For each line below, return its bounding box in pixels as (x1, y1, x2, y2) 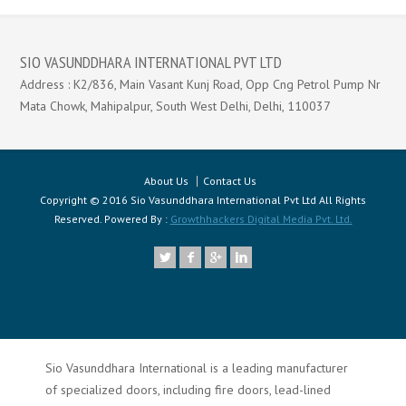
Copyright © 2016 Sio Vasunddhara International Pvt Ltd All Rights (40, 192, 366, 207)
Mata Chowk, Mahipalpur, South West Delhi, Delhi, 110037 (20, 97, 332, 114)
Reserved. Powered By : (53, 211, 170, 226)
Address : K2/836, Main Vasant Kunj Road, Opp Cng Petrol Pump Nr (20, 75, 382, 92)
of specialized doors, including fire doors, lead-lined (45, 381, 331, 398)
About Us (144, 173, 188, 188)
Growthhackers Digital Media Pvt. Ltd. (169, 211, 353, 226)
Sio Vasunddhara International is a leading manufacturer (45, 359, 348, 376)
